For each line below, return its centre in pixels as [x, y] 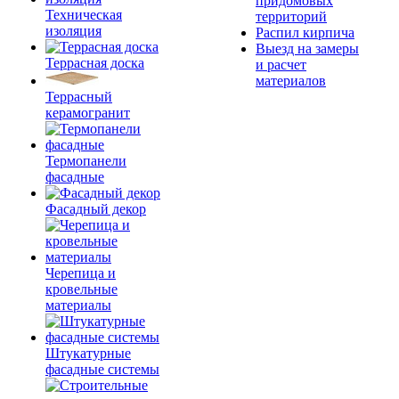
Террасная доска [95, 63]
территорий [291, 16]
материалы [78, 305]
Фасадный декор [96, 209]
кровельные [81, 289]
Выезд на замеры [307, 49]
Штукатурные [88, 353]
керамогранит [88, 113]
